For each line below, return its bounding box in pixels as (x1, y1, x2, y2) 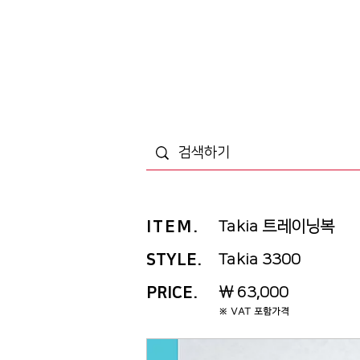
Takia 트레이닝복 (219, 218, 334, 235)
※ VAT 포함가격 (219, 306, 289, 317)
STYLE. (146, 251, 202, 268)
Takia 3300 (219, 251, 301, 268)
